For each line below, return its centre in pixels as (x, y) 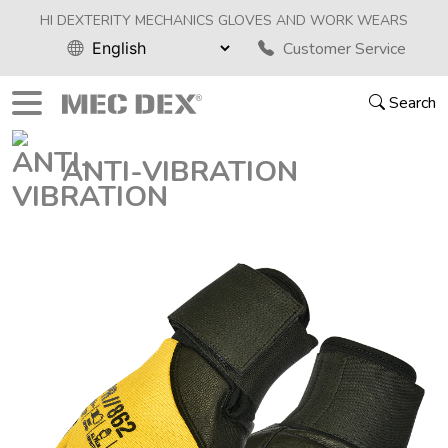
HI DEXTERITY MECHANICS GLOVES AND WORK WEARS (224, 20)
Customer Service (344, 48)
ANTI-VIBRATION (180, 171)
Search (412, 103)
